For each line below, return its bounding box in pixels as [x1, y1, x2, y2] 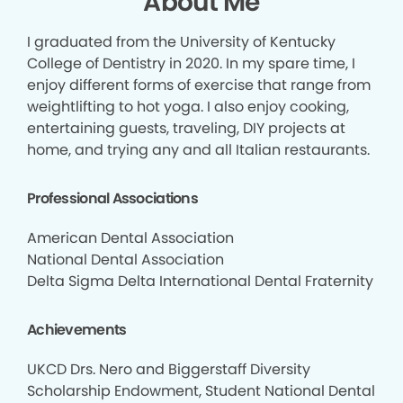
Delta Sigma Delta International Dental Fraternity [27, 271, 373, 291]
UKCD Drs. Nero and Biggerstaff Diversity [27, 359, 310, 380]
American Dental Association [27, 228, 234, 248]
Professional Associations [27, 188, 198, 209]
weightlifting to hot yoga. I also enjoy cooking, [27, 96, 349, 117]
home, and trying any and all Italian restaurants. [27, 139, 370, 160]
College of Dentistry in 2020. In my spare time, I [27, 53, 355, 74]
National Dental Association [27, 249, 224, 270]
